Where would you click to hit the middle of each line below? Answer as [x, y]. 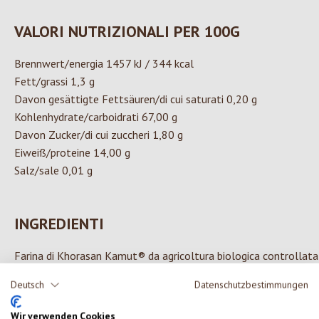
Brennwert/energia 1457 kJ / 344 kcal [104, 64]
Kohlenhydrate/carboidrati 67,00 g [96, 117]
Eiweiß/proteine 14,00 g [72, 153]
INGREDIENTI [59, 224]
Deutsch [27, 284]
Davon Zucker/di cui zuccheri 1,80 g [99, 135]
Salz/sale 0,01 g [53, 171]
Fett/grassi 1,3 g [54, 82]
